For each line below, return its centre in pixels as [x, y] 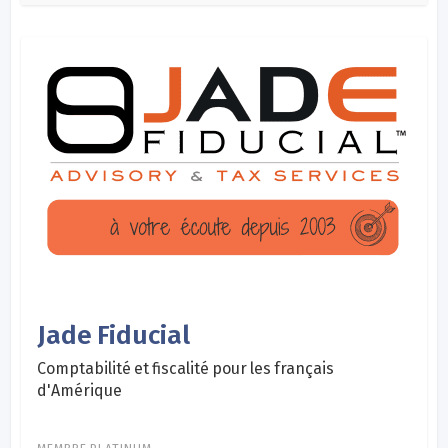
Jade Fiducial [114, 335]
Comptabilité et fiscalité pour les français [186, 368]
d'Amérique [80, 390]
